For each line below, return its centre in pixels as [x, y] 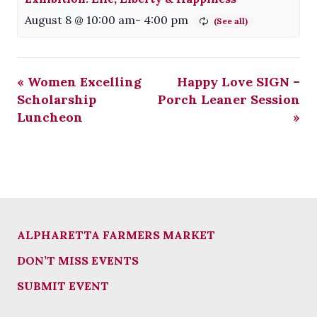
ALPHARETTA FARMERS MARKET [116, 235]
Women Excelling [83, 82]
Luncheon [50, 117]
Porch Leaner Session [229, 100]
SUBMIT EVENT [63, 286]
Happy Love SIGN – [238, 82]
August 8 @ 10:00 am [80, 20]
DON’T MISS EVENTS [78, 260]
